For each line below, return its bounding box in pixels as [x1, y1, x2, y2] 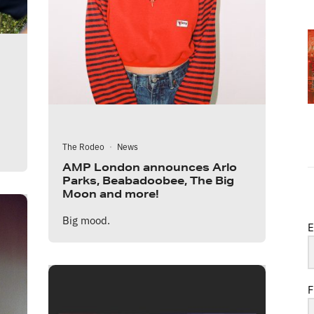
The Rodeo [62, 139, 104, 152]
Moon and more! [62, 186, 159, 200]
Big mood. [62, 212, 110, 227]
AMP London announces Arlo [62, 160, 237, 174]
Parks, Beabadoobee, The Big [62, 173, 234, 187]
